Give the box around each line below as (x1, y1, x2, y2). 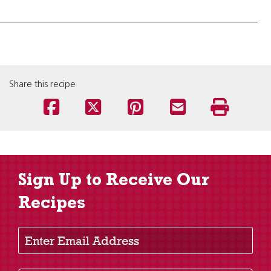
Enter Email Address (18, 219, 101, 231)
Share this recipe (9, 80, 76, 90)
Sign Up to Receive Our (18, 174, 209, 191)
